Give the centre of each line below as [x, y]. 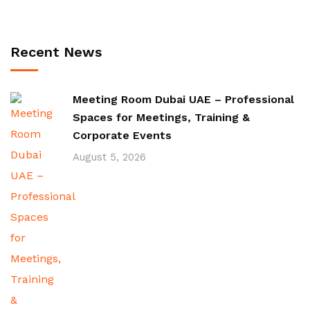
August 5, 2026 [109, 157]
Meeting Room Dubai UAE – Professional [183, 99]
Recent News [56, 52]
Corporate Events [122, 135]
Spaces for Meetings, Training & [161, 117]
